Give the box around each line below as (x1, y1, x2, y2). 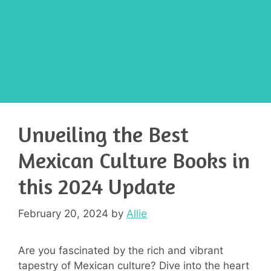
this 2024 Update (18, 173, 175, 199)
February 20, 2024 (18, 207, 108, 220)
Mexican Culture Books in (18, 147, 250, 173)
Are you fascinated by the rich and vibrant (18, 244, 223, 256)
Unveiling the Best (18, 121, 189, 147)
